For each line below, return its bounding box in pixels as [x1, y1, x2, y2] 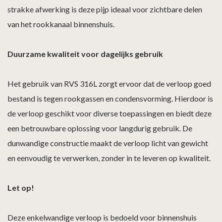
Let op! [7, 182, 34, 192]
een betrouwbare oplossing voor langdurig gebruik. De [7, 123, 192, 133]
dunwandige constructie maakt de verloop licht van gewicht [7, 138, 208, 148]
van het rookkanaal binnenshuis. [7, 19, 114, 29]
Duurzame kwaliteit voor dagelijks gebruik [7, 49, 163, 58]
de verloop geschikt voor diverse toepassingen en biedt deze [7, 108, 212, 118]
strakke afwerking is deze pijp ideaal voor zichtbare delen [7, 4, 202, 14]
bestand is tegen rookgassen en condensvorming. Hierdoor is [7, 93, 213, 103]
